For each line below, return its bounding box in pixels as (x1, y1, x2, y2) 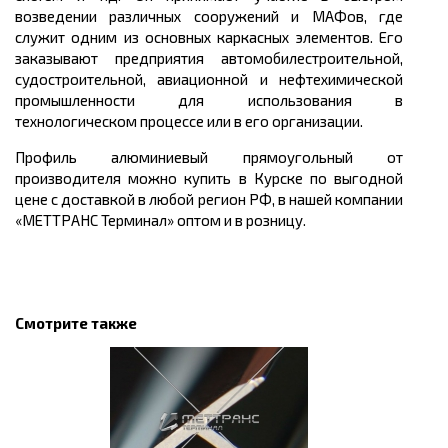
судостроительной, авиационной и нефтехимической (15, 69, 403, 88)
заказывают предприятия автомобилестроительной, (15, 48, 403, 67)
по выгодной (309, 168, 404, 187)
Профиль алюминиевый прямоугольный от (15, 147, 403, 166)
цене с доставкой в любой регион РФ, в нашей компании (15, 189, 403, 208)
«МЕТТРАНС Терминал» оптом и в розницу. (15, 210, 306, 229)
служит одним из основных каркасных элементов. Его (15, 27, 403, 46)
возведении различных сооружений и (15, 6, 312, 25)
